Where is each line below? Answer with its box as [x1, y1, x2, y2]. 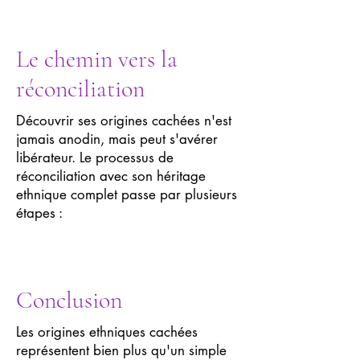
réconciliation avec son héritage [16, 167, 206, 185]
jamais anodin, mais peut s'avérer [16, 130, 218, 148]
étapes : [16, 204, 63, 222]
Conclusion [16, 285, 122, 315]
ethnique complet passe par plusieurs [16, 186, 237, 203]
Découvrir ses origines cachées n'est [16, 112, 231, 129]
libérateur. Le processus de [16, 149, 174, 166]
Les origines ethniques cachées [16, 323, 198, 341]
